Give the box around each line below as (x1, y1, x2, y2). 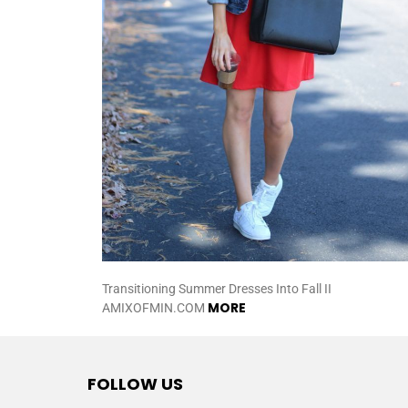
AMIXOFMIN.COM (102, 300, 208, 315)
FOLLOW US (87, 372, 183, 395)
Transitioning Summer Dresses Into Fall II (102, 280, 331, 296)
